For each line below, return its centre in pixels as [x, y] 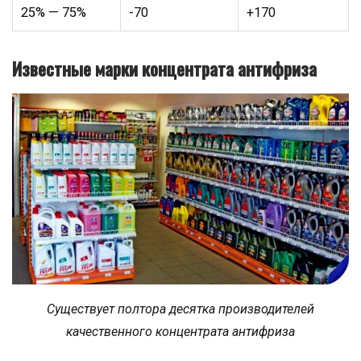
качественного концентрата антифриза [180, 331]
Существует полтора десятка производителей [180, 309]
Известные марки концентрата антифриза [164, 68]
